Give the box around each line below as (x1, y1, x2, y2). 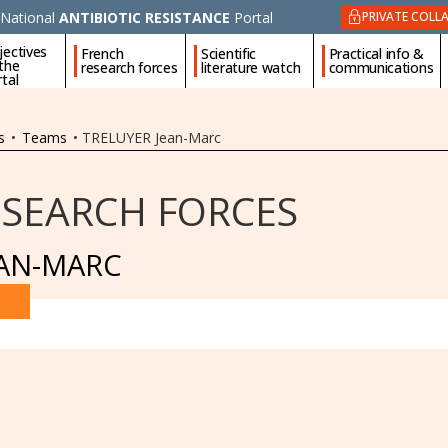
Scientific (201, 44, 257, 63)
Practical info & (328, 44, 424, 63)
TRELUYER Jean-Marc (82, 128, 221, 147)
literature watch (201, 58, 301, 77)
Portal (230, 7, 273, 27)
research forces (81, 58, 178, 77)
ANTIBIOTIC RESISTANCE (59, 7, 230, 27)
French (81, 44, 124, 63)
